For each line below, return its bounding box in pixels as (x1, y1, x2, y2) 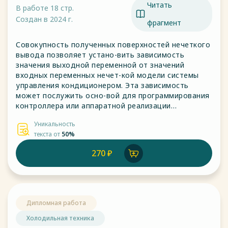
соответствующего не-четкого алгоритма (16, 111, 174, 121)
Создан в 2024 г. (16, 14, 73, 24)
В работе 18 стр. (16, 3, 74, 13)
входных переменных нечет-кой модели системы (16, 70, 199, 80)
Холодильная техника (26, 214, 94, 222)
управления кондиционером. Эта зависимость (16, 80, 189, 90)
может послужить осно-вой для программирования (16, 91, 210, 100)
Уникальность (34, 120, 75, 128)
